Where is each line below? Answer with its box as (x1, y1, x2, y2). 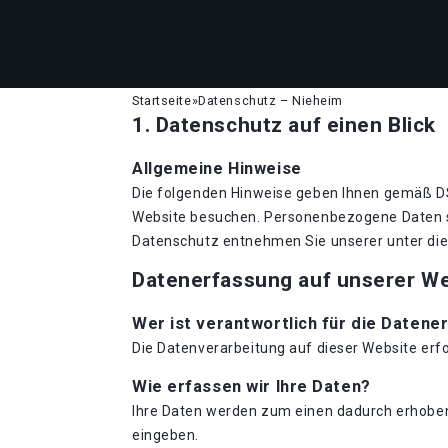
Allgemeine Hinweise (132, 159, 302, 178)
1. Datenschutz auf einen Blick (132, 113, 436, 137)
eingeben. (132, 427, 200, 443)
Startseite (132, 93, 192, 108)
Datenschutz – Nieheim (198, 93, 343, 108)
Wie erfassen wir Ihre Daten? (132, 377, 371, 396)
